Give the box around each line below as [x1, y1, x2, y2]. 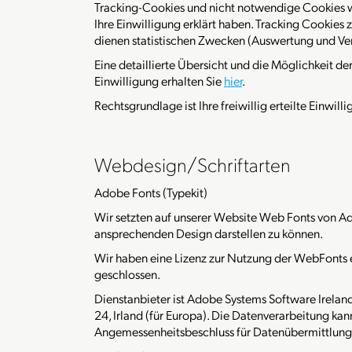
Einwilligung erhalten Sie [94, 72, 224, 89]
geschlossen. [94, 266, 160, 282]
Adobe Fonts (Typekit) [94, 184, 207, 200]
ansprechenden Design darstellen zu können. [94, 225, 323, 241]
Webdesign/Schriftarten [94, 151, 291, 177]
